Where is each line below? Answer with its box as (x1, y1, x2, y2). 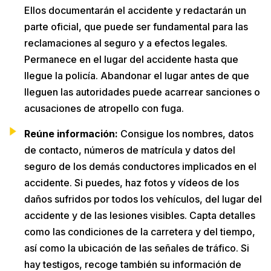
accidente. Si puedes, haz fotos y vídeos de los (24, 176, 239, 189)
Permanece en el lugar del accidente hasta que (24, 53, 238, 65)
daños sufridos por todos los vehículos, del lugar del (24, 192, 262, 205)
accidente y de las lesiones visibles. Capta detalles (24, 209, 255, 221)
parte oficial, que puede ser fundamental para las (24, 20, 248, 33)
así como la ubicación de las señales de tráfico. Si (24, 241, 249, 254)
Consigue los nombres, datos (118, 127, 253, 140)
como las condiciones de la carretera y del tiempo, (24, 225, 255, 238)
